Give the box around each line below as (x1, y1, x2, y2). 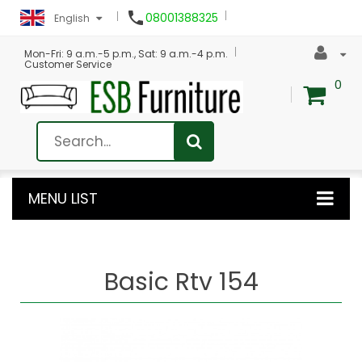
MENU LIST (28, 187, 98, 208)
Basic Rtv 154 (103, 264, 259, 299)
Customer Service (24, 57, 112, 71)
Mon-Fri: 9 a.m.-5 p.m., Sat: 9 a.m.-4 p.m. (24, 47, 228, 61)
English (54, 11, 90, 25)
